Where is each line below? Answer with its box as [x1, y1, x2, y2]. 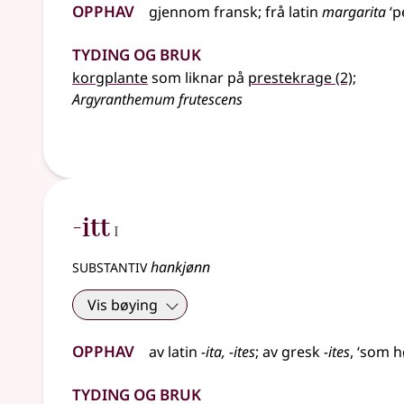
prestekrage [248, 68, 332, 87]
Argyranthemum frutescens [72, 89, 243, 109]
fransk [214, 2, 258, 22]
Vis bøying [87, 295, 158, 315]
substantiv [72, 253, 147, 278]
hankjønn [147, 257, 210, 277]
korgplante [72, 68, 148, 87]
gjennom [149, 2, 214, 22]
